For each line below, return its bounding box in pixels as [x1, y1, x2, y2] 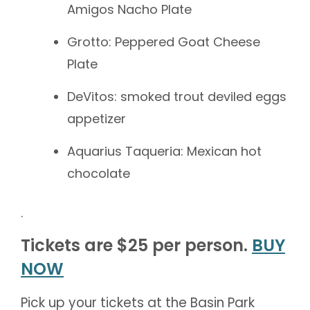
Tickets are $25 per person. [21, 234, 252, 257]
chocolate [67, 165, 130, 182]
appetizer [67, 110, 126, 127]
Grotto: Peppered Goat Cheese [67, 33, 260, 51]
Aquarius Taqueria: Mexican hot [67, 143, 262, 160]
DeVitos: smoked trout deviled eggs [67, 88, 286, 105]
